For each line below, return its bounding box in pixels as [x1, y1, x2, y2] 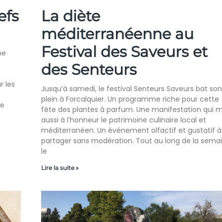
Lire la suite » [41, 164, 79, 172]
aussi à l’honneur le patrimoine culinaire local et [41, 115, 206, 125]
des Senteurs [41, 60, 137, 79]
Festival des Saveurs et [41, 43, 208, 61]
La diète [41, 7, 100, 26]
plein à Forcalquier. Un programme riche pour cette [41, 94, 219, 105]
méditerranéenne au [41, 25, 194, 44]
